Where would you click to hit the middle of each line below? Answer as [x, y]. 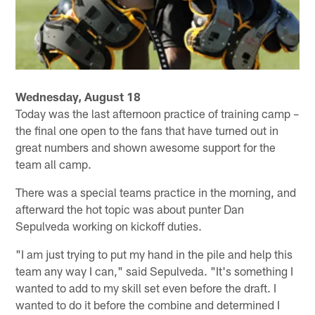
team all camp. [54, 163]
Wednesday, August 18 [78, 96]
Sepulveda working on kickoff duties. [109, 225]
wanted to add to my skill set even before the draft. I [146, 287]
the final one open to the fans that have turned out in [147, 130]
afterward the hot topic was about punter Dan [130, 208]
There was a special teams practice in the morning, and [156, 192]
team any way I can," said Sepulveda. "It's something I [155, 270]
